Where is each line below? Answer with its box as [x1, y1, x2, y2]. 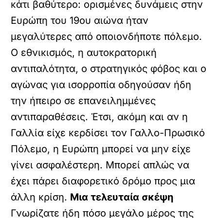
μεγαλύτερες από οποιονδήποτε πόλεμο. [11, 31, 202, 42]
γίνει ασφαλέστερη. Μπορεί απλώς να [11, 159, 190, 171]
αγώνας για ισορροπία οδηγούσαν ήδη [11, 79, 192, 91]
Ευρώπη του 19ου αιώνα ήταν [11, 15, 149, 26]
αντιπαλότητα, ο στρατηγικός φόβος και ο [11, 63, 207, 74]
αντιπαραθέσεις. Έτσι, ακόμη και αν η [11, 111, 188, 123]
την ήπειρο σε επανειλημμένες [11, 95, 156, 107]
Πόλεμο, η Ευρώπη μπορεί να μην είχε [11, 143, 191, 155]
